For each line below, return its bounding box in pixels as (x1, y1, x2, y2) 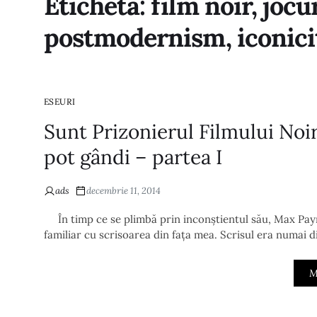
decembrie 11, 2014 (86, 185, 161, 197)
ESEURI (44, 96, 76, 107)
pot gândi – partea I (44, 144, 222, 170)
